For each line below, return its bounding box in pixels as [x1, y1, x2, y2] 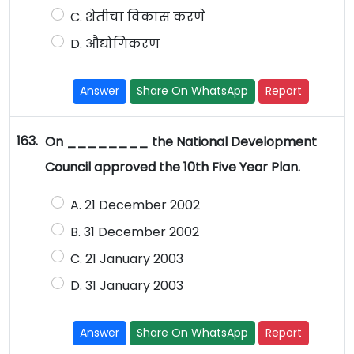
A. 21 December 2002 [70, 196, 200, 215]
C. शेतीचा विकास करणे [70, 8, 205, 27]
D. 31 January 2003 [70, 277, 183, 296]
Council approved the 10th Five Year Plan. [44, 158, 300, 177]
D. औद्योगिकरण [70, 35, 160, 54]
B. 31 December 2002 [70, 223, 199, 242]
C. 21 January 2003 [70, 250, 183, 269]
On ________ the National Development [44, 133, 317, 152]
